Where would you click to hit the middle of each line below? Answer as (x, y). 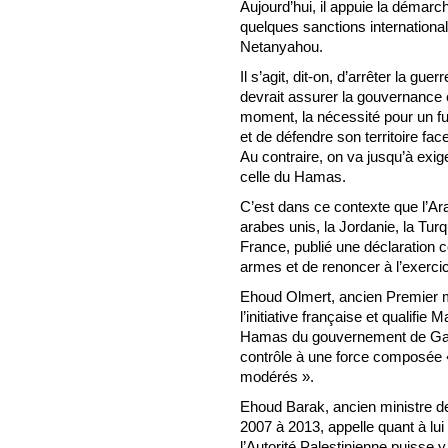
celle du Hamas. (293, 176)
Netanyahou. (281, 46)
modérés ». (277, 376)
